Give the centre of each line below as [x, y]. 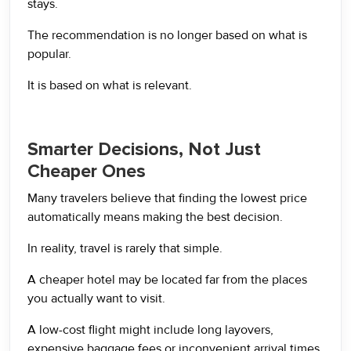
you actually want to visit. [96, 299]
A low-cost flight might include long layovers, [150, 330]
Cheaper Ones [87, 171]
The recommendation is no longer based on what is [167, 35]
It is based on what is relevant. [110, 85]
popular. [49, 54]
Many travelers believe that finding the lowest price [167, 198]
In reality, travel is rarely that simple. [125, 248]
